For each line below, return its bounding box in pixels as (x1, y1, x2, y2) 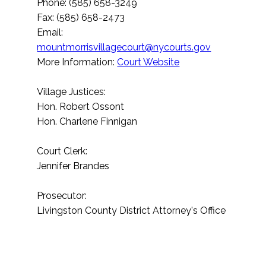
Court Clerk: (37, 145, 88, 157)
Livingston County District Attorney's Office (37, 205, 226, 217)
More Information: (37, 56, 118, 68)
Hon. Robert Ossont (37, 101, 125, 113)
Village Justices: (37, 86, 106, 98)
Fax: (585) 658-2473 (37, 12, 125, 24)
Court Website (117, 56, 180, 68)
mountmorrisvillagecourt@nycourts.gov (37, 42, 211, 53)
